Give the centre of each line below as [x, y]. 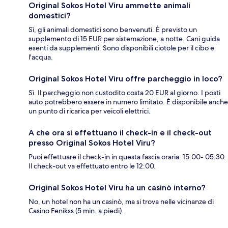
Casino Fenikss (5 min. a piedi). [76, 210]
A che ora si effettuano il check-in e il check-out [120, 132]
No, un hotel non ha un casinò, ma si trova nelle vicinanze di [121, 201]
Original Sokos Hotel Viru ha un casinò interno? [117, 187]
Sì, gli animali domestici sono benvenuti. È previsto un [113, 29]
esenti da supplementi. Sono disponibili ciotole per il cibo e [121, 48]
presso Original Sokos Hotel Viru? [92, 142]
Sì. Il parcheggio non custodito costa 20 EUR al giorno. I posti [124, 92]
